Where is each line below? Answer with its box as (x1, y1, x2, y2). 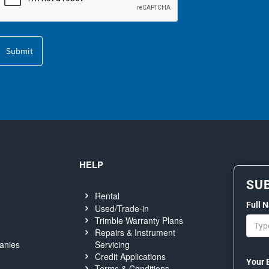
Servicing (94, 238, 130, 251)
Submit (6, 45, 33, 56)
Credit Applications (94, 250, 166, 263)
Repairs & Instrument (94, 226, 175, 239)
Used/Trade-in (94, 202, 149, 214)
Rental (94, 190, 119, 202)
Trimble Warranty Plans (94, 214, 183, 226)
